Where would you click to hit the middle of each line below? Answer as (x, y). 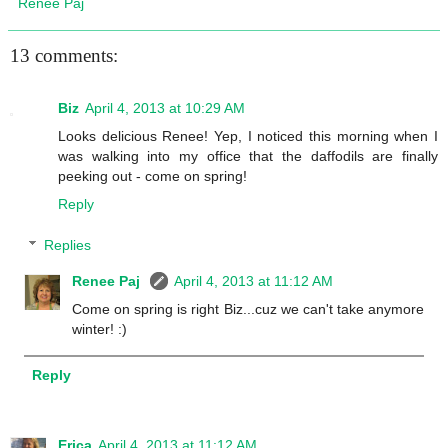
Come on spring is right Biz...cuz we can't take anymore (248, 309)
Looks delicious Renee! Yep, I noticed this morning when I (248, 135)
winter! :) (100, 329)
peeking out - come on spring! (152, 175)
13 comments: (64, 56)
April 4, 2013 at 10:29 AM (165, 107)
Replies (68, 245)
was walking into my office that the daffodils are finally (248, 155)
